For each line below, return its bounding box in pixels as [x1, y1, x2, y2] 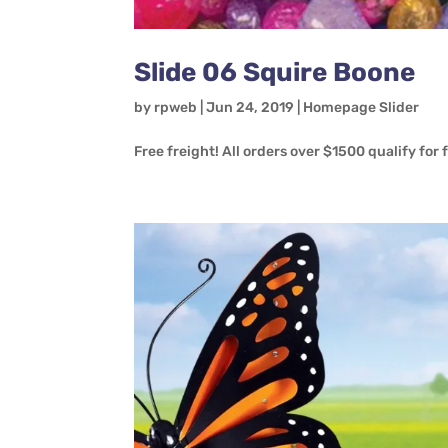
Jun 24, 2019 [206, 98, 295, 116]
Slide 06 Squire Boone [134, 56, 416, 88]
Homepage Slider [303, 98, 420, 116]
